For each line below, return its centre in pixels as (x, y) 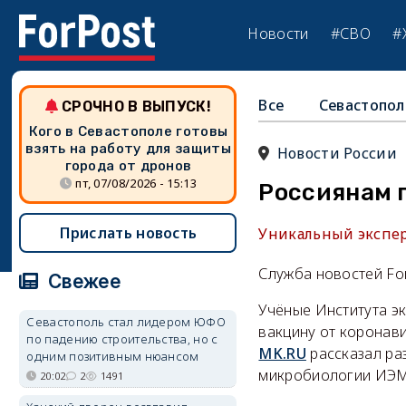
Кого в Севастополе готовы (128, 131)
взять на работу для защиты (128, 149)
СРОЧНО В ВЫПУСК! (136, 106)
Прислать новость (128, 233)
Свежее (82, 281)
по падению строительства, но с (122, 339)
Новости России (337, 153)
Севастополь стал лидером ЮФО (126, 322)
